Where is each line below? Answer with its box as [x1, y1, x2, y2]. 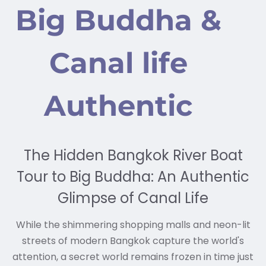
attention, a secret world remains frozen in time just [12, 250, 254, 264]
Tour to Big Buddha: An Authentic [17, 167, 249, 187]
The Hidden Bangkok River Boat [23, 145, 243, 166]
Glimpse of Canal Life [58, 188, 208, 208]
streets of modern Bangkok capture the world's [22, 234, 244, 248]
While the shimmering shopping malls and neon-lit [15, 218, 251, 232]
